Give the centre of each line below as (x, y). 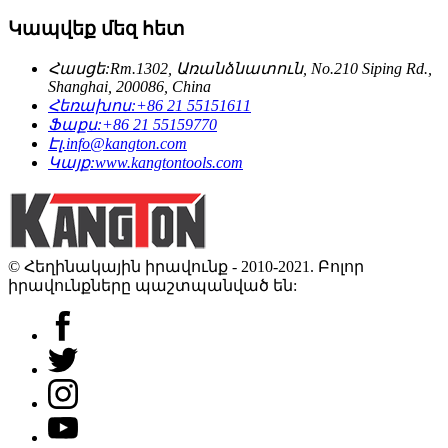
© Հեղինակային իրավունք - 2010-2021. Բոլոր (186, 266)
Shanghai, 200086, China (129, 86)
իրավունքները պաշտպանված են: (152, 285)
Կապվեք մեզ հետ (96, 28)
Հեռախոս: (92, 105)
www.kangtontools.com (169, 162)
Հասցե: (79, 68)
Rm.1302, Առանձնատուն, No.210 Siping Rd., (271, 68)
